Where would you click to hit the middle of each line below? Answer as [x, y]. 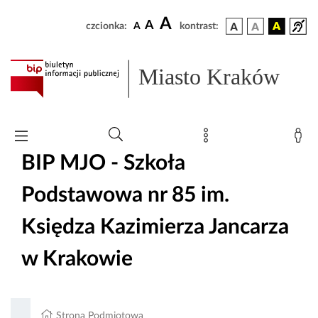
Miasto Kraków [209, 77]
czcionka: [106, 26]
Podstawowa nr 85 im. [125, 195]
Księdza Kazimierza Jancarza [155, 227]
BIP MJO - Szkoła [103, 163]
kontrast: [199, 26]
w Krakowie [77, 259]
